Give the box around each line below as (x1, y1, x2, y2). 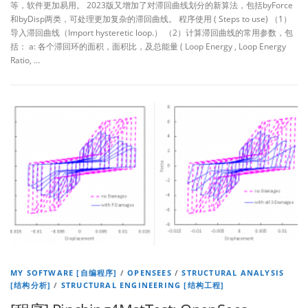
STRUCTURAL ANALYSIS (181, 267, 285, 278)
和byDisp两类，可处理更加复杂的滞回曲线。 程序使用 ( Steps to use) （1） (10, 13, 291, 25)
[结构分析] (10, 280, 52, 291)
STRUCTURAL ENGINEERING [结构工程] (60, 280, 225, 291)
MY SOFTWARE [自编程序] (10, 267, 118, 278)
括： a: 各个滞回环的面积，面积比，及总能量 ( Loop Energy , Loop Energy (10, 41, 286, 53)
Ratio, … (10, 54, 40, 67)
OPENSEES (127, 267, 172, 278)
